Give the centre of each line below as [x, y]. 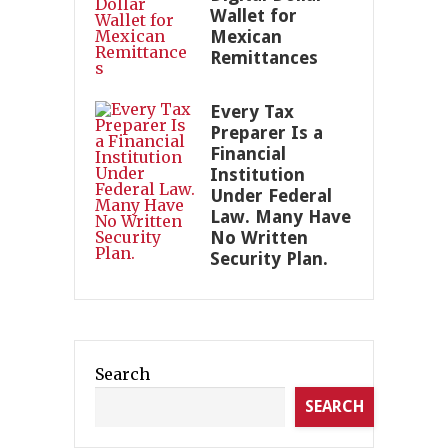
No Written [259, 238]
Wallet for [253, 16]
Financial [248, 154]
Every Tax [252, 112]
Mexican [246, 37]
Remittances [264, 58]
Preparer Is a [266, 133]
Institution [257, 175]
